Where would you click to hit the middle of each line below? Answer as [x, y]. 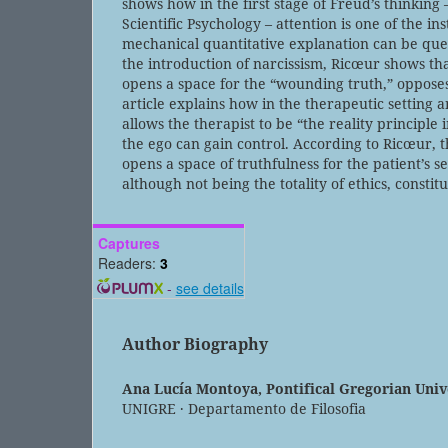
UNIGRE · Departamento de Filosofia [244, 408]
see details [209, 287]
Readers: [129, 262]
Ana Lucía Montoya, [194, 388]
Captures [129, 242]
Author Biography [195, 343]
